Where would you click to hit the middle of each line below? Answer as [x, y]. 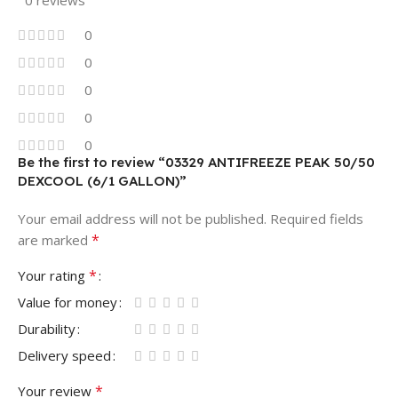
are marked [55, 239]
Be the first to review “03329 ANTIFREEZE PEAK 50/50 [196, 162]
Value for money [68, 302]
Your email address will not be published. [142, 218]
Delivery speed [64, 355]
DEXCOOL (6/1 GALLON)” [102, 180]
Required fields [317, 218]
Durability [47, 328]
